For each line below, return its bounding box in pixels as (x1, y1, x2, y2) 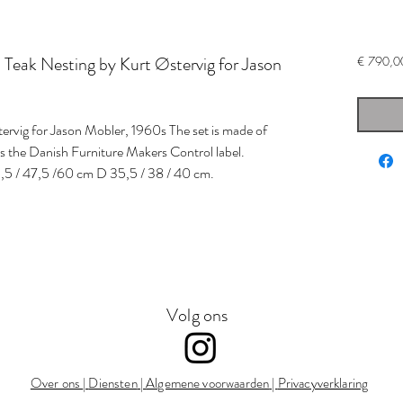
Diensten (88, 372, 138, 393)
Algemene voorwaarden (146, 372, 270, 393)
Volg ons (166, 301, 228, 328)
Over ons (30, 372, 84, 393)
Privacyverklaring (277, 372, 369, 393)
